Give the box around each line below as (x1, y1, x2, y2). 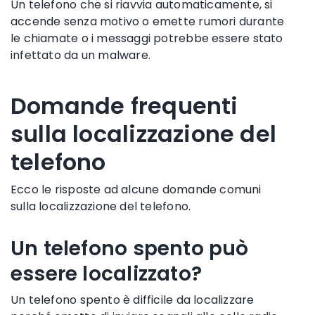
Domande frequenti (11, 89, 238, 122)
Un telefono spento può (11, 234, 249, 262)
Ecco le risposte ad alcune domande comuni (11, 181, 262, 198)
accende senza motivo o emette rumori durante (11, 13, 285, 30)
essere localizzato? (11, 259, 202, 288)
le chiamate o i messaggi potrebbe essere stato (11, 30, 283, 46)
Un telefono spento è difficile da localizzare (11, 291, 255, 308)
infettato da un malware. (11, 46, 151, 63)
